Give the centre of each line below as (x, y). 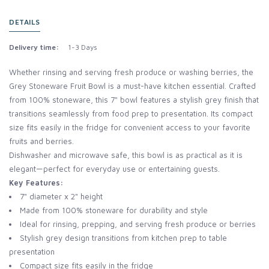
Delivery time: (34, 47)
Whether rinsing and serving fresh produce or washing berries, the (131, 72)
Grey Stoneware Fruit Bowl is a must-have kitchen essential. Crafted (132, 86)
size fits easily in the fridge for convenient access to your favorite (130, 128)
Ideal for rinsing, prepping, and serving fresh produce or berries (138, 224)
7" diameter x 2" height (61, 197)
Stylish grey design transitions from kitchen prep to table (123, 238)
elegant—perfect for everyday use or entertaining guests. (114, 169)
